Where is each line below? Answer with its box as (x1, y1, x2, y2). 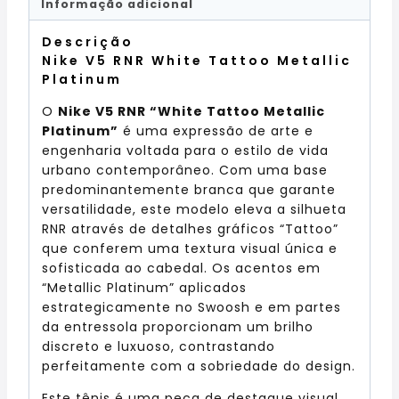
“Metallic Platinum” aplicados (42, 278, 247, 297)
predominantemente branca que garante (42, 180, 336, 199)
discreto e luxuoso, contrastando (42, 337, 275, 355)
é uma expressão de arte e (118, 121, 313, 140)
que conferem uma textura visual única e (42, 239, 338, 257)
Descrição (42, 32, 134, 51)
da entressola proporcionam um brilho (42, 317, 313, 336)
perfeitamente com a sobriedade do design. (42, 356, 355, 375)
